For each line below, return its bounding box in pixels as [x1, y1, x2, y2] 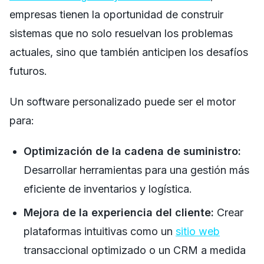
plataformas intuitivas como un [24, 225, 176, 237]
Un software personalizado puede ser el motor [9, 95, 236, 108]
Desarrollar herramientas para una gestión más [24, 163, 249, 176]
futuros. [9, 64, 47, 77]
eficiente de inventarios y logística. [24, 182, 192, 195]
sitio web [176, 225, 220, 237]
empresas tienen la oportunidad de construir [9, 8, 223, 21]
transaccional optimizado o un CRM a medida [24, 243, 246, 256]
